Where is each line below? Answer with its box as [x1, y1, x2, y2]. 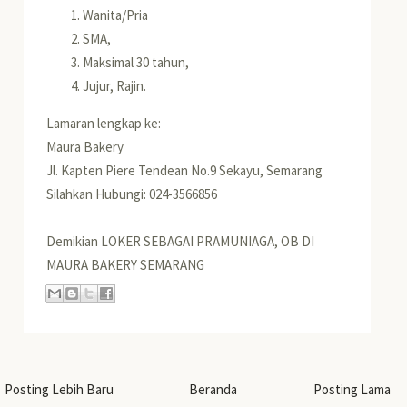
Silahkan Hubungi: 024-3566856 [46, 185, 218, 203]
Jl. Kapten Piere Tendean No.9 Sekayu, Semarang [46, 162, 323, 180]
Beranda [189, 380, 238, 398]
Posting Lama [313, 380, 391, 398]
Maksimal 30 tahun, [83, 54, 190, 72]
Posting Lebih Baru [5, 380, 114, 398]
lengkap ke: [97, 114, 162, 133]
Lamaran [46, 114, 98, 133]
